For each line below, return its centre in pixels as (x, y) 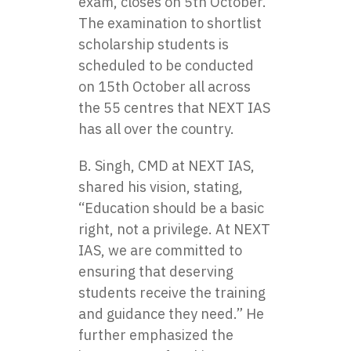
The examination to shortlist (170, 23)
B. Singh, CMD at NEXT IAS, (166, 166)
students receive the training (172, 293)
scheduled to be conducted (166, 65)
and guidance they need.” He (171, 314)
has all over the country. (156, 129)
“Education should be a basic (171, 208)
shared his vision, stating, (161, 187)
